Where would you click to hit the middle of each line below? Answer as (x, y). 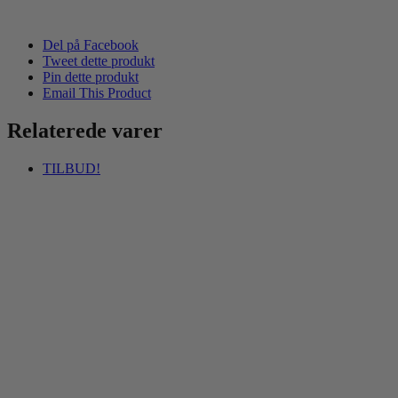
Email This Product (97, 93)
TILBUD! (72, 169)
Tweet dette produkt (99, 61)
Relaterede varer (85, 131)
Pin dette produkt (91, 77)
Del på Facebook (91, 45)
